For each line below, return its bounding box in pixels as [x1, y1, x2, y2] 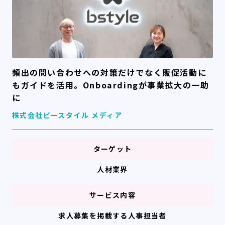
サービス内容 [89, 190, 136, 200]
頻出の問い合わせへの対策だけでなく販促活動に [12, 66, 207, 79]
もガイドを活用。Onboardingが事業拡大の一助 [12, 79, 209, 91]
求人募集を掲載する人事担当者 [58, 210, 167, 221]
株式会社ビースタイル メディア [12, 110, 122, 121]
